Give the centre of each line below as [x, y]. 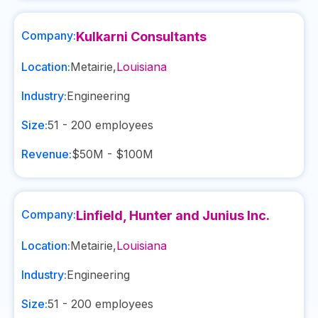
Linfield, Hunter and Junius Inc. [173, 215]
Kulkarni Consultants [141, 37]
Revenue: [46, 154]
